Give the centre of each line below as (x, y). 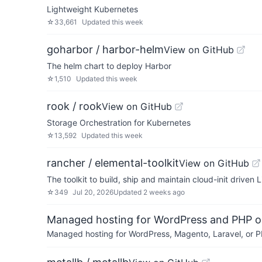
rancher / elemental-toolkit (113, 163)
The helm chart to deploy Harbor (109, 66)
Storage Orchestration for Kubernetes (119, 123)
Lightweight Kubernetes (92, 9)
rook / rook (74, 106)
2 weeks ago (164, 192)
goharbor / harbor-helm (105, 49)
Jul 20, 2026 (93, 192)
